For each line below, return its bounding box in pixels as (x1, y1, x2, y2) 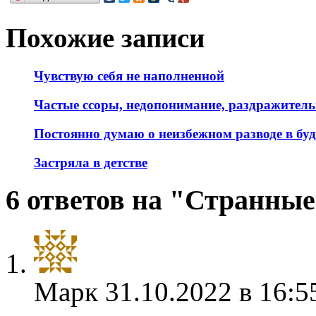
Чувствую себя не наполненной (34, 68, 224, 84)
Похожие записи (6, 23, 205, 54)
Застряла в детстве (34, 154, 147, 170)
